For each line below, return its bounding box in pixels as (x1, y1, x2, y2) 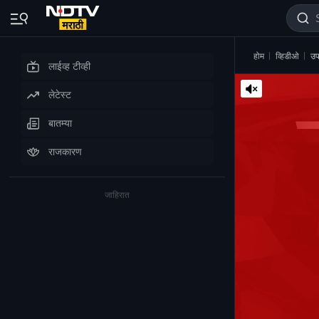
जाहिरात (105, 189, 130, 200)
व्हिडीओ (276, 51, 299, 61)
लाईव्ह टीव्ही (48, 60, 90, 72)
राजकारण (48, 145, 82, 157)
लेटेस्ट (48, 88, 71, 100)
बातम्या (48, 117, 72, 129)
